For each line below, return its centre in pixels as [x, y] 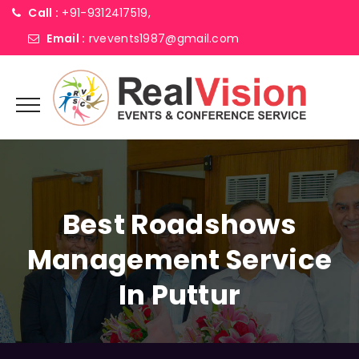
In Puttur [179, 295]
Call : [44, 13]
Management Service [179, 260]
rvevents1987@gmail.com [164, 38]
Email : [66, 38]
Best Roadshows [179, 224]
